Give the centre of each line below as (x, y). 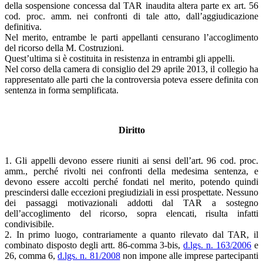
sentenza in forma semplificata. (62, 90)
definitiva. (23, 26)
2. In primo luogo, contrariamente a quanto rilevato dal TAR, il (131, 234)
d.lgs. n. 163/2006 (218, 245)
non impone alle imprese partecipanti (189, 255)
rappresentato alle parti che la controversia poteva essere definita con (131, 79)
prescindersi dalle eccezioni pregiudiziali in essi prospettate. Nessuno (131, 192)
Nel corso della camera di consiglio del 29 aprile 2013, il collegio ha (131, 69)
